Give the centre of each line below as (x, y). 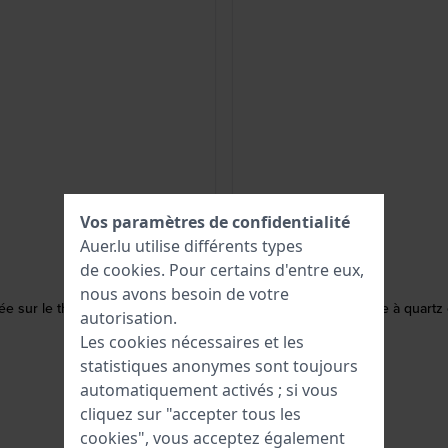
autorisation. (128, 318)
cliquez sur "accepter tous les (190, 414)
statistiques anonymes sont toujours (219, 366)
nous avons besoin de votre (184, 294)
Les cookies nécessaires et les (192, 342)
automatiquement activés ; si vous (209, 390)
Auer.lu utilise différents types (191, 246)
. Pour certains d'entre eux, (262, 270)
